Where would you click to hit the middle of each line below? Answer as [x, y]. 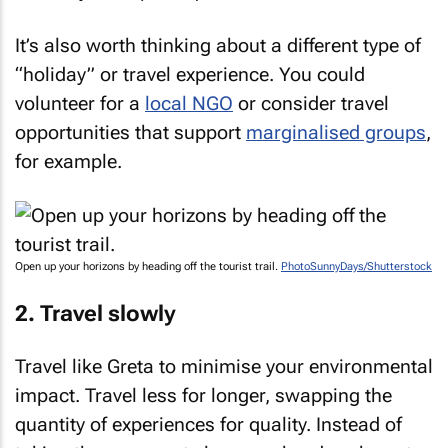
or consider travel [311, 103]
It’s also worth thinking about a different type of [218, 45]
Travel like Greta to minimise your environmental [224, 366]
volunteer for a [80, 103]
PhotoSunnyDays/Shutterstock [356, 266]
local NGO [189, 103]
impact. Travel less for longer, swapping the [203, 395]
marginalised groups [336, 132]
